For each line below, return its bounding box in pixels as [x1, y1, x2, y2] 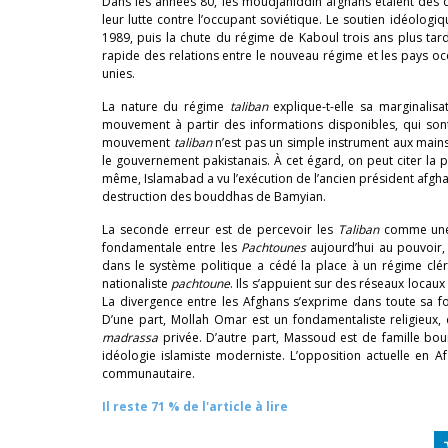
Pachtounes [241, 239, 307, 256]
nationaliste [102, 275, 172, 292]
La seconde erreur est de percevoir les [102, 221, 338, 238]
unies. [102, 65, 135, 82]
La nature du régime [102, 98, 230, 115]
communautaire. [102, 365, 195, 382]
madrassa [102, 329, 158, 346]
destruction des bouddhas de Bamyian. [102, 188, 326, 205]
